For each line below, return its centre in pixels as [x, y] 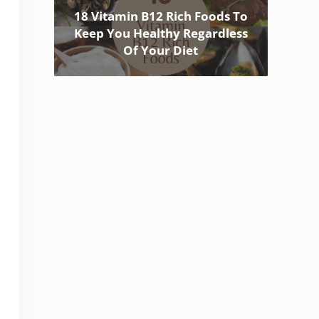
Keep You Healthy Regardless [161, 33]
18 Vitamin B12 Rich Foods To [161, 16]
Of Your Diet [161, 51]
